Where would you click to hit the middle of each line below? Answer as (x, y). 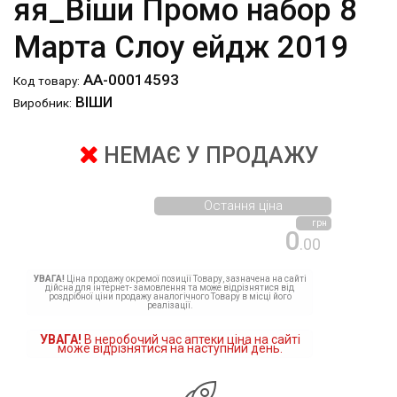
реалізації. (170, 306)
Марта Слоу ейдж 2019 (181, 48)
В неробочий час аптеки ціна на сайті (191, 340)
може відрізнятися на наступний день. (170, 349)
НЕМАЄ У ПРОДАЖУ (211, 156)
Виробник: (43, 103)
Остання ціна (243, 206)
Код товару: (47, 81)
